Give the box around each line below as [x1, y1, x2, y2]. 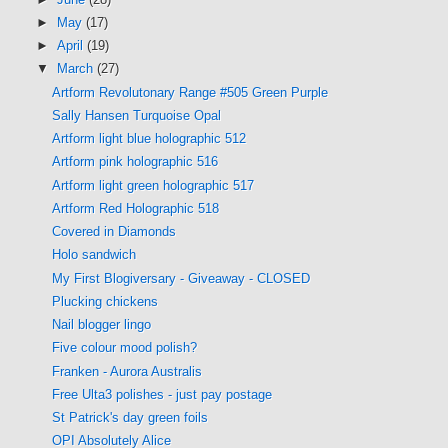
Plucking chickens [52, 293, 159, 309]
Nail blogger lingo [52, 317, 152, 333]
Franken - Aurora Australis [52, 363, 203, 379]
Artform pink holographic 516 [52, 154, 219, 170]
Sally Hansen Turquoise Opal [52, 107, 222, 123]
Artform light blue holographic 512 [52, 131, 247, 147]
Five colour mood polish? [52, 340, 198, 356]
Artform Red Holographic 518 [52, 200, 220, 216]
